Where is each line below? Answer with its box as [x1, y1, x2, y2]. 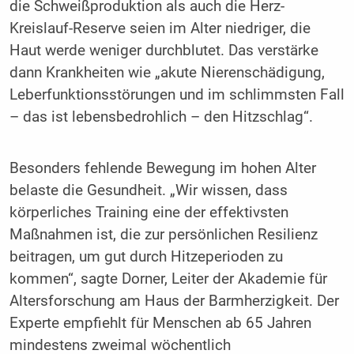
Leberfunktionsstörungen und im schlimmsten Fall [9, 85, 345, 104]
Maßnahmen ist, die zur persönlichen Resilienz [9, 226, 318, 244]
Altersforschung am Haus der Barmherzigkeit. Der [9, 292, 339, 311]
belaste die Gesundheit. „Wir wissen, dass [9, 182, 288, 200]
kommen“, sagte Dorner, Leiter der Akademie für [9, 270, 327, 288]
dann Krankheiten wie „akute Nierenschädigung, [9, 63, 325, 81]
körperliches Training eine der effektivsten [9, 204, 288, 222]
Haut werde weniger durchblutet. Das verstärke [9, 41, 318, 59]
